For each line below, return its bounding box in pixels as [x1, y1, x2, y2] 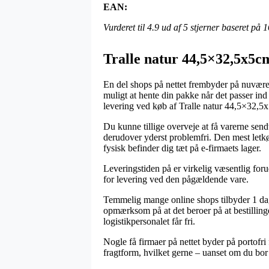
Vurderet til [103, 22, 147, 32]
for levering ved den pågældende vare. [103, 174, 249, 184]
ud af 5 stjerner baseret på [159, 22, 263, 32]
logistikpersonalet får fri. [103, 216, 195, 226]
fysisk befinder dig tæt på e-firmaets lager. [103, 142, 261, 153]
